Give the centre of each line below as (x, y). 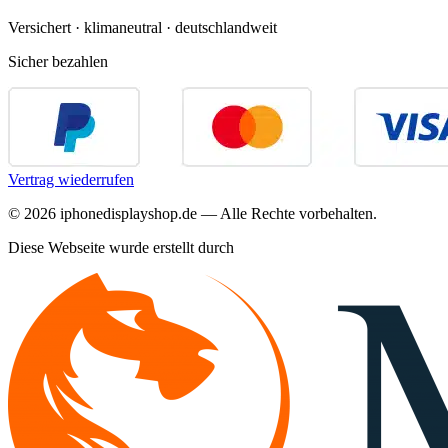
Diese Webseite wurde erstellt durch (121, 247)
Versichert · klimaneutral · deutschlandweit (142, 27)
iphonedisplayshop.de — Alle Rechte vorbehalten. (216, 213)
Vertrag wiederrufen (71, 179)
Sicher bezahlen (58, 61)
